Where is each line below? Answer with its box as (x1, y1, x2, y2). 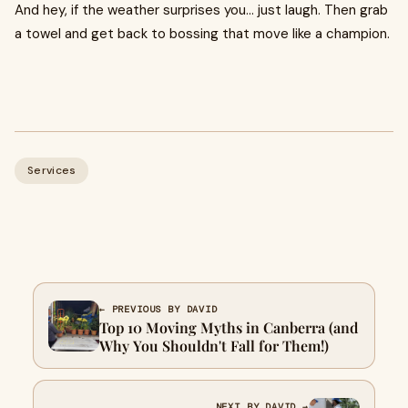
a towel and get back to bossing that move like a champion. (15, 25, 390, 44)
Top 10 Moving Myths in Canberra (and (99, 318, 358, 338)
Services (27, 163, 76, 178)
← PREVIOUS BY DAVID (99, 303, 218, 316)
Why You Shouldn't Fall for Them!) (99, 336, 329, 356)
